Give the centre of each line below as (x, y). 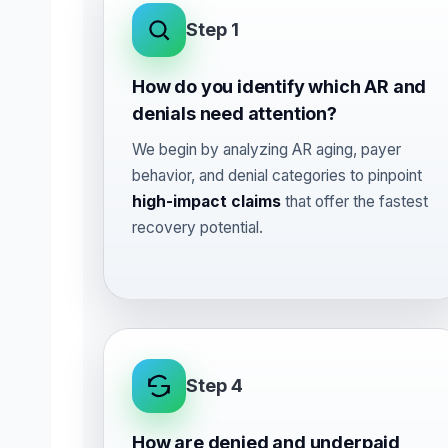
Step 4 (214, 385)
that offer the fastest (354, 201)
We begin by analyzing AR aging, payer (266, 149)
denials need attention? (234, 113)
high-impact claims (206, 201)
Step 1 (212, 29)
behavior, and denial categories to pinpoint (277, 175)
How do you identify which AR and (279, 86)
